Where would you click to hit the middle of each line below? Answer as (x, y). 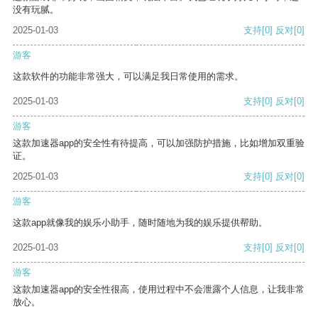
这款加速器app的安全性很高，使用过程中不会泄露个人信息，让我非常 (159, 290)
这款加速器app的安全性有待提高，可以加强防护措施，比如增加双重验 (159, 143)
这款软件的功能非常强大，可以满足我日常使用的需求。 (128, 77)
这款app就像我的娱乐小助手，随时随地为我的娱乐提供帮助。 (140, 223)
